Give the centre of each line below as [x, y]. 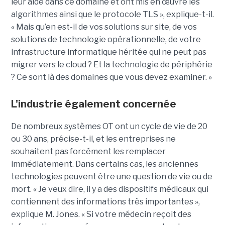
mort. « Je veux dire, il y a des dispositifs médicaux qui [109, 189]
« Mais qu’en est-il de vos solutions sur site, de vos [104, 27]
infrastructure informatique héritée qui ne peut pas [108, 52]
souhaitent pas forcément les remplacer [88, 151]
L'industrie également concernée [93, 104]
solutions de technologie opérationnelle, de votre [106, 39]
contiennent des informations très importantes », [105, 201]
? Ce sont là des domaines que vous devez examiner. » [111, 77]
